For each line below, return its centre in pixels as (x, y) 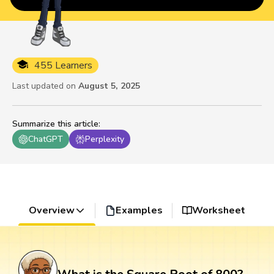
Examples (139, 211)
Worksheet (219, 211)
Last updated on (44, 86)
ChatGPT (46, 139)
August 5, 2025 (109, 86)
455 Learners (63, 66)
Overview (51, 211)
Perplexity (105, 139)
